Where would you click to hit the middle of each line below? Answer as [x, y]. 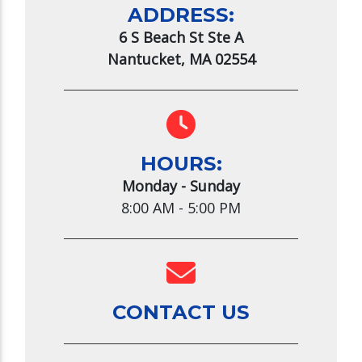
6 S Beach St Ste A [181, 38]
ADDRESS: [181, 15]
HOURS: [181, 164]
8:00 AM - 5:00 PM [181, 208]
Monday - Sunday [181, 186]
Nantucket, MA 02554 [181, 59]
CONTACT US [181, 312]
